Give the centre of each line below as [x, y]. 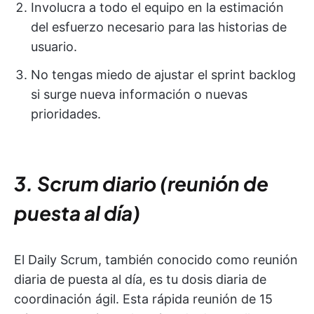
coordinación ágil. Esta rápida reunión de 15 [143, 299]
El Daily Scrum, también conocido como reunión [156, 260]
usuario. [54, 47]
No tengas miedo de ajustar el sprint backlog [163, 75]
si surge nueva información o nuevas [139, 95]
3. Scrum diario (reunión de [141, 184]
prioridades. [66, 114]
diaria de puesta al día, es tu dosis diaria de [140, 280]
